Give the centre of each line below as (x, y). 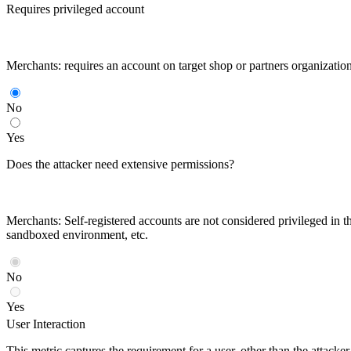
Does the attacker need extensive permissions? (120, 164)
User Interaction (46, 324)
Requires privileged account (75, 9)
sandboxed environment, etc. (77, 234)
